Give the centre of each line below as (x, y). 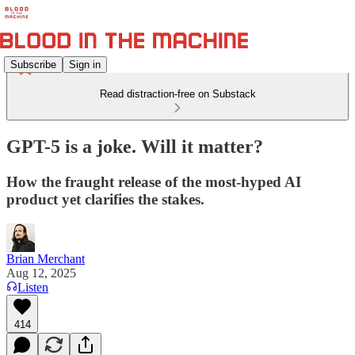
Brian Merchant (46, 258)
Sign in (85, 64)
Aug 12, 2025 (41, 273)
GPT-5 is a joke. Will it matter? (135, 146)
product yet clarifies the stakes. (105, 199)
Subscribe (33, 64)
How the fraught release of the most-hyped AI (154, 181)
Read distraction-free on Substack (177, 94)
